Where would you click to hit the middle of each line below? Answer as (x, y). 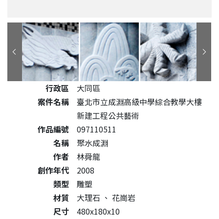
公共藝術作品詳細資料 (46, 88)
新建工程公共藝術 (108, 115)
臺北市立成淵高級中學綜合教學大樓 (139, 102)
